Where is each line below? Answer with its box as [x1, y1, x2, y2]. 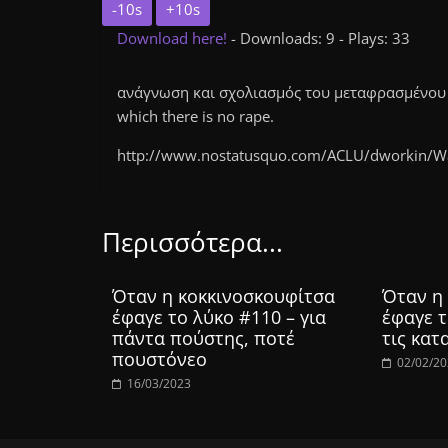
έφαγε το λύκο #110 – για [112, 305, 326, 329]
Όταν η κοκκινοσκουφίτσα [112, 284, 335, 308]
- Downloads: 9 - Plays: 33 [231, 28, 410, 48]
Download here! [117, 28, 231, 48]
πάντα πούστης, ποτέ [112, 326, 295, 350]
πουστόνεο [112, 347, 207, 371]
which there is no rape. [117, 106, 274, 126]
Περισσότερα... [102, 224, 283, 260]
